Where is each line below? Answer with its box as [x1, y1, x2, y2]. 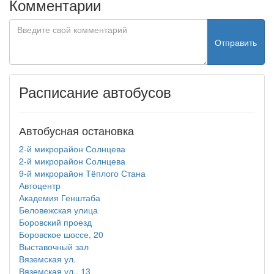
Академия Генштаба [19, 191, 100, 204]
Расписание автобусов [19, 81, 171, 102]
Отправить [215, 35, 257, 48]
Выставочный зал [19, 240, 89, 253]
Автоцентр [19, 179, 61, 191]
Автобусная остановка [19, 122, 134, 138]
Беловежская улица [19, 204, 98, 216]
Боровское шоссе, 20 [19, 228, 103, 240]
